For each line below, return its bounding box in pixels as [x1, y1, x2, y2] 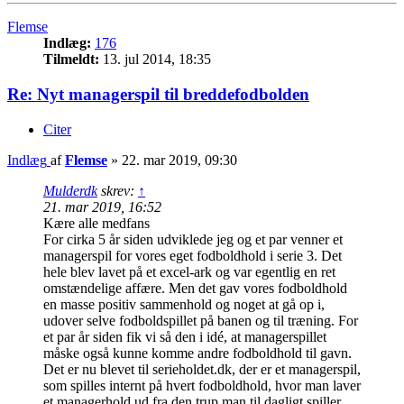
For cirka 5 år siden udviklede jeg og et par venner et [43, 231, 343, 247]
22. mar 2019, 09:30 [122, 151, 237, 168]
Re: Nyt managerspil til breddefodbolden [7, 85, 309, 105]
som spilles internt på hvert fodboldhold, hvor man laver [43, 377, 361, 393]
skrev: [97, 182, 138, 198]
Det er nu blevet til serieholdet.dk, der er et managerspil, [43, 361, 361, 377]
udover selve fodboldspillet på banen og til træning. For [43, 312, 358, 328]
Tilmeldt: [43, 51, 99, 68]
